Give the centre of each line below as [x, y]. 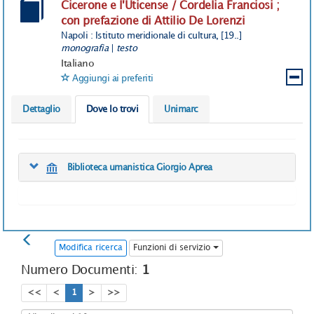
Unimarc [181, 110]
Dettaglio [41, 110]
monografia [84, 49]
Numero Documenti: [81, 270]
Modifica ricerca [90, 247]
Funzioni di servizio [173, 247]
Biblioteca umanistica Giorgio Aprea [140, 168]
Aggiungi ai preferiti [113, 79]
